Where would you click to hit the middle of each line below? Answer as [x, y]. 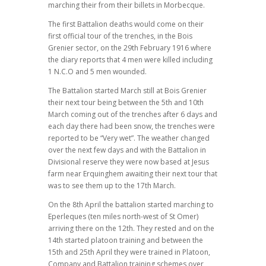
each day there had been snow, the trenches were [131, 126]
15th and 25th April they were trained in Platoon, [129, 252]
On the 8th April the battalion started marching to [131, 204]
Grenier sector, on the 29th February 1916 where [129, 47]
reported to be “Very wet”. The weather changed [129, 138]
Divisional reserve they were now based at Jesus [128, 161]
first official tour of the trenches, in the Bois [120, 36]
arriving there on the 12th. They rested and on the [131, 228]
